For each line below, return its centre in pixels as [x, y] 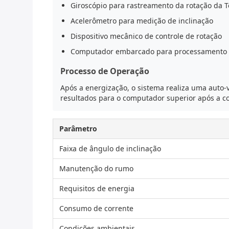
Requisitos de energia [97, 188]
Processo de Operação [105, 71]
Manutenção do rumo [96, 168]
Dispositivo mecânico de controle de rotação [146, 36]
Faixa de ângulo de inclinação [110, 148]
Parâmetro [78, 129]
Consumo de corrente [96, 208]
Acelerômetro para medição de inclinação [142, 21]
